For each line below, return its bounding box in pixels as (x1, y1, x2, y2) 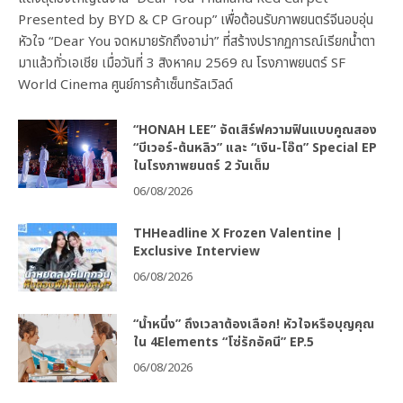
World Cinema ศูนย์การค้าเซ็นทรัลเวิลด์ (18, 75, 233, 96)
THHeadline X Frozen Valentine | (133, 224, 343, 244)
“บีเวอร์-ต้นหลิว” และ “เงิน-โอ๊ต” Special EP (133, 139, 377, 158)
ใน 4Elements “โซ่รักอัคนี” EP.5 (133, 333, 314, 353)
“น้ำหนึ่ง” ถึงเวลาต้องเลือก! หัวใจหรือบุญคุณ (133, 315, 374, 335)
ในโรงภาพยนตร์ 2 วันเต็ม (133, 157, 270, 176)
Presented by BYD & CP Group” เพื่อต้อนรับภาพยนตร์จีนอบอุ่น (18, 10, 373, 31)
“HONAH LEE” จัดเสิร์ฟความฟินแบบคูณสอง (133, 121, 377, 140)
